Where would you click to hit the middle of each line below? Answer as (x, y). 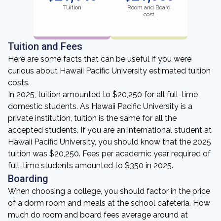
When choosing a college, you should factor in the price (109, 191)
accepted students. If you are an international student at (110, 130)
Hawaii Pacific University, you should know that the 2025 (110, 142)
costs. (19, 83)
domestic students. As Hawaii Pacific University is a (100, 106)
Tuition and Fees (45, 46)
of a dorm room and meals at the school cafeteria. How (109, 203)
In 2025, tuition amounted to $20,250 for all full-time (103, 94)
